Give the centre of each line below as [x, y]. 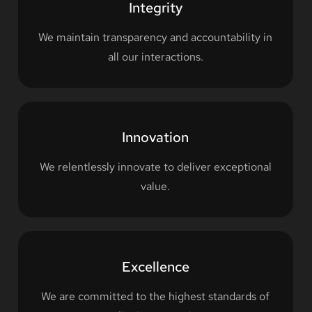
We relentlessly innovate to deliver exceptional [155, 167]
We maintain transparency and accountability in [156, 38]
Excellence [155, 267]
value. [156, 187]
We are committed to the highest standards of [156, 297]
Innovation [156, 138]
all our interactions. [155, 57]
